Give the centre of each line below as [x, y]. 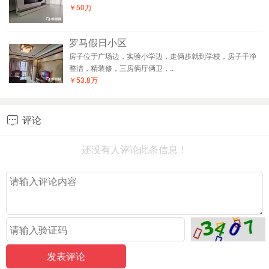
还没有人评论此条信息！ [134, 149]
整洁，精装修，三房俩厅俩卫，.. [121, 68]
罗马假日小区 [98, 42]
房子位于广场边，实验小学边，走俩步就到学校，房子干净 [163, 56]
